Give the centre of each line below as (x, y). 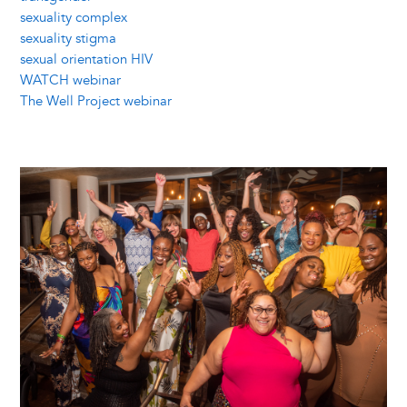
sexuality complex (73, 18)
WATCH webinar (70, 81)
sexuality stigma (68, 39)
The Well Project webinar (95, 102)
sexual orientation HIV (86, 60)
